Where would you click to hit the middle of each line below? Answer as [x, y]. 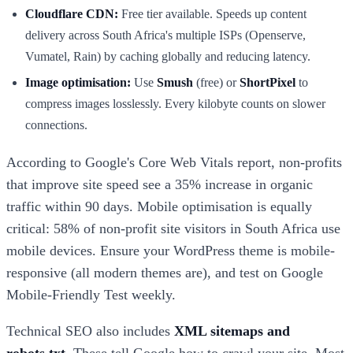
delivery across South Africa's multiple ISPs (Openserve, [165, 35]
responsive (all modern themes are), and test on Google [165, 273]
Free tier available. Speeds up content [212, 13]
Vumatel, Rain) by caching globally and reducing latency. [168, 56]
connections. [56, 125]
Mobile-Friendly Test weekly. [91, 295]
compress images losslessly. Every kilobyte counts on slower [175, 104]
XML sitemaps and [232, 331]
